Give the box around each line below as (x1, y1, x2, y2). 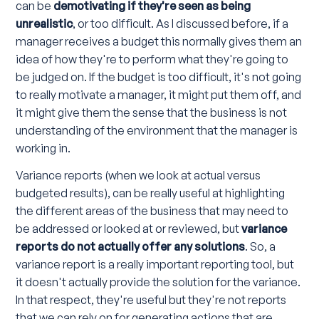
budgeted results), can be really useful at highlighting (16, 186, 286, 201)
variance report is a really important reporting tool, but (16, 257, 295, 272)
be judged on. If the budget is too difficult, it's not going (16, 70, 302, 85)
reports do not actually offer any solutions (16, 239, 246, 254)
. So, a (245, 239, 276, 254)
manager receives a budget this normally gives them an (16, 34, 303, 49)
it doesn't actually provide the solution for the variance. (16, 275, 301, 290)
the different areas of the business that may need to (16, 204, 289, 219)
